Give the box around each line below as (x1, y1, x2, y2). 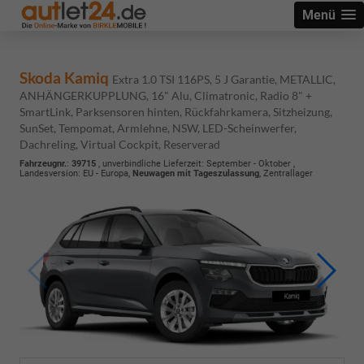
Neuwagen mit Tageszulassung (132, 168, 259, 179)
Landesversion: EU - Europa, (19, 168, 132, 179)
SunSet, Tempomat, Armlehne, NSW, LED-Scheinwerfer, (19, 121, 297, 135)
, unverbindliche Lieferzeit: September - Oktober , (96, 158, 295, 169)
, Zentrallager (259, 168, 313, 179)
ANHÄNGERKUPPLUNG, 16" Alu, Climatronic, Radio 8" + (19, 89, 312, 102)
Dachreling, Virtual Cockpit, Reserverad (19, 137, 220, 151)
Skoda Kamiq (19, 68, 112, 87)
